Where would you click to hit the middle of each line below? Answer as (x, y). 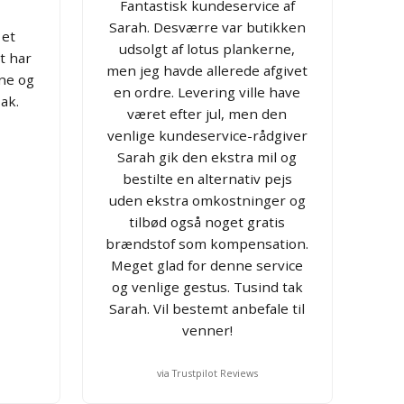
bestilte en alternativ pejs (207, 178)
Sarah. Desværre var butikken (207, 27)
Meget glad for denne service (207, 265)
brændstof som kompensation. (207, 243)
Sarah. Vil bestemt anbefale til (207, 308)
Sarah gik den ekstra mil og (207, 156)
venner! (207, 330)
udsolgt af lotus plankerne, (207, 48)
